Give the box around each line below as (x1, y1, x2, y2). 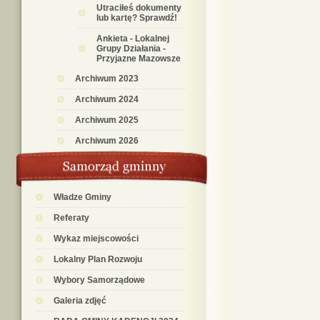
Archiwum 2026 (75, 136, 139, 146)
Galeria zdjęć (54, 296, 106, 306)
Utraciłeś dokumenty (96, 3, 181, 13)
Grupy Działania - (96, 44, 166, 54)
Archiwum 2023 (75, 74, 139, 84)
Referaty (54, 213, 89, 223)
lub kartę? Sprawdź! (96, 13, 177, 23)
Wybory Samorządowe (54, 275, 145, 285)
